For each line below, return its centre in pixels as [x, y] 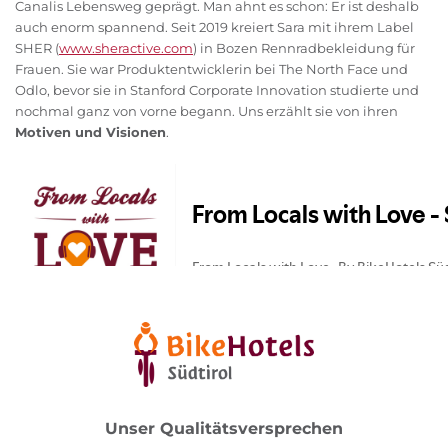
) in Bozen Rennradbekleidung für [304, 48]
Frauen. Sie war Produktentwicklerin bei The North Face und [211, 69]
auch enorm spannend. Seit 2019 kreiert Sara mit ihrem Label [214, 27]
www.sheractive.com [126, 48]
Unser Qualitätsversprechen [224, 429]
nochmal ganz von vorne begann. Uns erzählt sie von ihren [206, 111]
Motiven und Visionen [90, 132]
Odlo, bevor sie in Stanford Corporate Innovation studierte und [217, 90]
